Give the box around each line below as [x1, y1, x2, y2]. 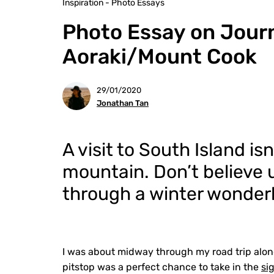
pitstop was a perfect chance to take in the [62, 261, 261, 273]
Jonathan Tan [97, 98, 149, 108]
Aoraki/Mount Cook [62, 44, 257, 69]
